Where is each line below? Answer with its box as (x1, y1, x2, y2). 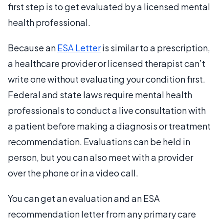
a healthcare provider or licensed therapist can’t (8, 57, 205, 69)
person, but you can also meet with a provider (8, 151, 193, 163)
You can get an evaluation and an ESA (8, 192, 160, 204)
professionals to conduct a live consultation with (8, 104, 206, 116)
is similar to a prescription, (101, 42, 210, 53)
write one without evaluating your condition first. (8, 73, 205, 85)
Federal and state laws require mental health (8, 88, 192, 100)
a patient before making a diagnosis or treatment (8, 120, 211, 131)
